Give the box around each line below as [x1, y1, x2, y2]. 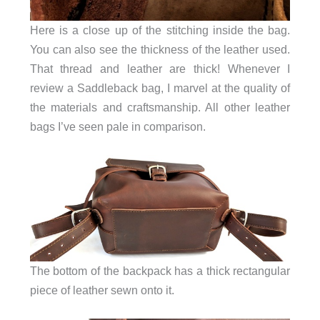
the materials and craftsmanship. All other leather [29, 101, 291, 114]
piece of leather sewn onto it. [29, 284, 174, 297]
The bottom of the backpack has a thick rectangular [29, 264, 291, 278]
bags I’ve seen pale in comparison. [29, 120, 206, 134]
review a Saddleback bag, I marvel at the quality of [29, 81, 291, 95]
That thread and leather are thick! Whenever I [29, 62, 291, 76]
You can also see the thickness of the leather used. [29, 43, 291, 56]
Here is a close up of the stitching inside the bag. [29, 24, 291, 37]
